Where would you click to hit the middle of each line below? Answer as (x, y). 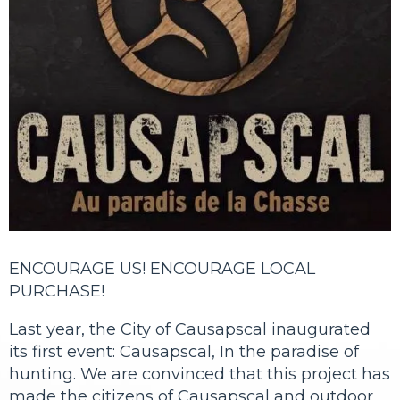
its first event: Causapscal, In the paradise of (184, 351)
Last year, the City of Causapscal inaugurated (190, 329)
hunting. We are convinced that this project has (200, 374)
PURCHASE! (57, 291)
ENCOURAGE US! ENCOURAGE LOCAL (162, 268)
